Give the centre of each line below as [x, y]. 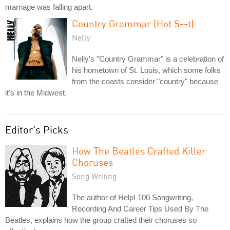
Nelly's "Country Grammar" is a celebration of [148, 59]
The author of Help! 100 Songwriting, [132, 197]
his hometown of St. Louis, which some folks [146, 70]
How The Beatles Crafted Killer [139, 150]
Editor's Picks [37, 129]
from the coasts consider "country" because [145, 81]
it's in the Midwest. [36, 92]
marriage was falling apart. [49, 7]
